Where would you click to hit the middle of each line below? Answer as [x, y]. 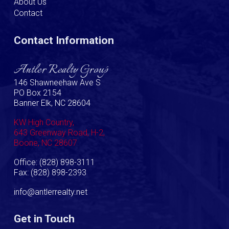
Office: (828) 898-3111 [54, 162]
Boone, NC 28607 [45, 143]
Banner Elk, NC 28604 [52, 103]
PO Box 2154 [38, 93]
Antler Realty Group [61, 70]
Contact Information [64, 40]
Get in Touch [44, 219]
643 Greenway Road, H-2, [59, 133]
